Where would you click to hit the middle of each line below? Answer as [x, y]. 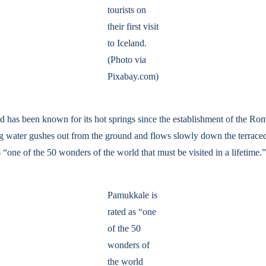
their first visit [133, 26]
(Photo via [127, 60]
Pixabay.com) [133, 76]
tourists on [127, 10]
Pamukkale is [132, 195]
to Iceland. [127, 43]
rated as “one [132, 212]
